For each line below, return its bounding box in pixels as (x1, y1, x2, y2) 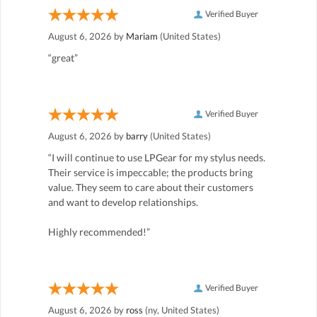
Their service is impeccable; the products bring (48, 166, 253, 178)
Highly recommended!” (48, 225, 150, 238)
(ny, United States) (143, 304, 219, 316)
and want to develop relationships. (48, 195, 198, 208)
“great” (48, 51, 78, 64)
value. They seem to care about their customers (48, 180, 253, 193)
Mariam (126, 30, 158, 42)
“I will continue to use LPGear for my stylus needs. (48, 151, 265, 163)
